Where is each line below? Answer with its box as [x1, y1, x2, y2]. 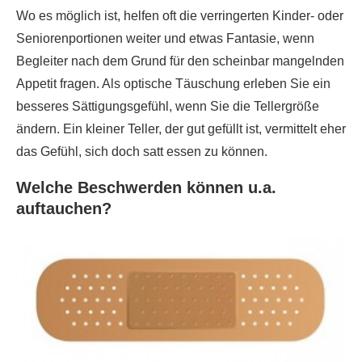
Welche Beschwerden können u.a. [16, 178, 276, 196]
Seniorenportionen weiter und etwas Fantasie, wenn [16, 31, 314, 45]
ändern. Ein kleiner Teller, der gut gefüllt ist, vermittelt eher [16, 121, 346, 136]
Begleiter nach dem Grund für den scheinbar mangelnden [16, 53, 344, 68]
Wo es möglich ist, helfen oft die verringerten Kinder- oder [16, 8, 343, 23]
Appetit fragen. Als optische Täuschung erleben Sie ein [16, 76, 330, 90]
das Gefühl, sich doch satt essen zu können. [16, 144, 267, 158]
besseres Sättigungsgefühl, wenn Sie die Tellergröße [16, 99, 319, 113]
